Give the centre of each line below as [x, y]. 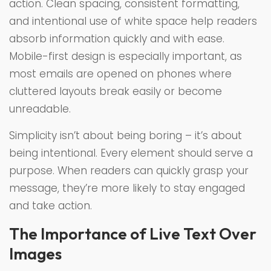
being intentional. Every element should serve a [131, 153]
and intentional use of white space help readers [133, 21]
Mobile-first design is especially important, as [126, 57]
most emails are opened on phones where [120, 74]
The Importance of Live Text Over [133, 234]
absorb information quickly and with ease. [117, 39]
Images [35, 254]
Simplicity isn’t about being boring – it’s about [126, 136]
